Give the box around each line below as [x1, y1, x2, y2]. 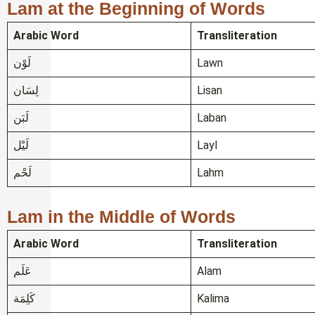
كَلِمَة [13, 292, 35, 306]
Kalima [197, 292, 229, 306]
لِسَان [13, 84, 39, 98]
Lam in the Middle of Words [7, 207, 236, 227]
